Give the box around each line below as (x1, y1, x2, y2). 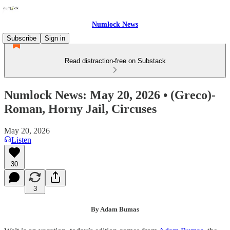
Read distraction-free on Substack (64, 57, 166, 65)
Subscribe (7, 34, 36, 42)
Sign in (45, 34, 65, 42)
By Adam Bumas (91, 205, 139, 213)
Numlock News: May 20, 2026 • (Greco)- (4, 88, 216, 102)
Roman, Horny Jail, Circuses (4, 102, 157, 116)
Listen (11, 135, 31, 144)
